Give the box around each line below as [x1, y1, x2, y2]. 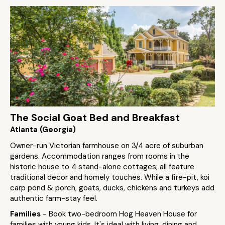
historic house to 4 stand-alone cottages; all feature [10, 162, 194, 172]
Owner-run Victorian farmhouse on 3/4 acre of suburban [10, 141, 203, 151]
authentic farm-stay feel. [10, 193, 97, 203]
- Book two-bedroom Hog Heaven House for [43, 209, 197, 219]
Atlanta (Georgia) [10, 125, 76, 135]
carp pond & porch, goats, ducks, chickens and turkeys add [10, 183, 214, 193]
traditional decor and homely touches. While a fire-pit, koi [10, 172, 209, 182]
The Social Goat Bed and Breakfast [10, 111, 180, 124]
